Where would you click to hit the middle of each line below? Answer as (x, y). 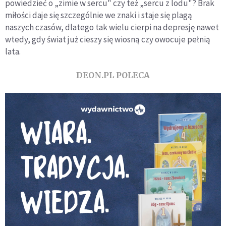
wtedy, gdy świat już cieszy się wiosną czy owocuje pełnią (108, 39)
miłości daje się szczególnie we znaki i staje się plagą (99, 15)
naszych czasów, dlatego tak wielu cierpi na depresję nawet (112, 27)
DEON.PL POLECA (113, 75)
